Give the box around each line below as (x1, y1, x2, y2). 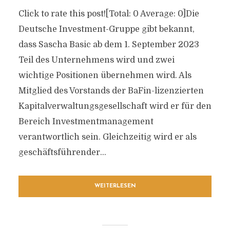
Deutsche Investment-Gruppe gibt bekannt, (18, 25, 195, 34)
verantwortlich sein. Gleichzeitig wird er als (18, 132, 197, 142)
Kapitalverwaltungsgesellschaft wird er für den (18, 102, 212, 111)
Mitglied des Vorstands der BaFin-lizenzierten (18, 86, 204, 95)
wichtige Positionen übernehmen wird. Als (18, 71, 191, 80)
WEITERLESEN (94, 183, 136, 189)
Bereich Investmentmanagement (18, 117, 154, 126)
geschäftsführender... (18, 148, 106, 157)
